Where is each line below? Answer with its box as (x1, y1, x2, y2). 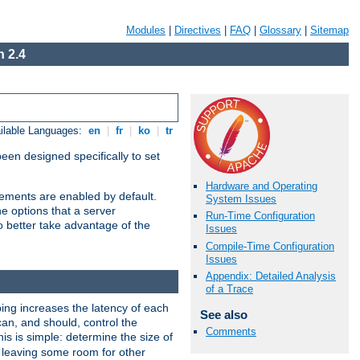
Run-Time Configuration (206, 210, 315, 223)
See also (199, 307, 247, 321)
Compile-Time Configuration (206, 239, 334, 252)
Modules (126, 24, 166, 36)
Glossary (260, 24, 301, 36)
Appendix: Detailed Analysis (206, 269, 336, 282)
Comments (206, 325, 256, 337)
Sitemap (310, 24, 349, 36)
